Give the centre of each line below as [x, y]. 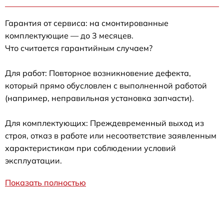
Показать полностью [45, 183]
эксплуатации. [33, 161]
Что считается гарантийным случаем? [79, 48]
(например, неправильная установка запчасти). [99, 98]
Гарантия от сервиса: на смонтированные [87, 23]
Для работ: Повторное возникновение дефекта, [98, 73]
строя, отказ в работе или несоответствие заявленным [111, 136]
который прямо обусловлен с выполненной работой [106, 86]
